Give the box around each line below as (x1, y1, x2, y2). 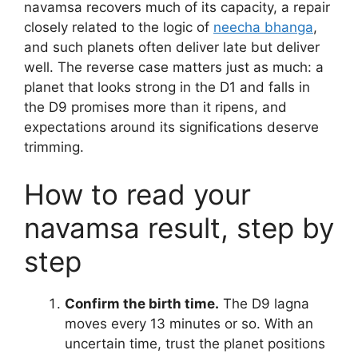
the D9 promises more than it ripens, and (24, 98, 287, 115)
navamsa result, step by (24, 211, 334, 245)
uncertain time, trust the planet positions (65, 336, 325, 352)
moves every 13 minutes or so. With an (65, 316, 313, 332)
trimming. (24, 138, 84, 155)
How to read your (24, 177, 251, 211)
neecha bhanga (213, 18, 313, 35)
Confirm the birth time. (65, 296, 219, 312)
